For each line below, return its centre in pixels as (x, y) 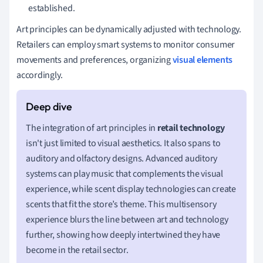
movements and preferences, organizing (95, 60)
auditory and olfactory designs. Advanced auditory (122, 158)
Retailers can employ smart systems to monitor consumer (126, 44)
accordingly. (40, 75)
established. (52, 8)
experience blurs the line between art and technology (127, 219)
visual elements (203, 60)
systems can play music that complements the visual (124, 173)
